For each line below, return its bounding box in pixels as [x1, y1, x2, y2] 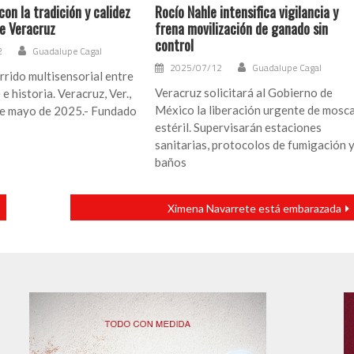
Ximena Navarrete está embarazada [168, 201, 341, 216]
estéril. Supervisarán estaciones [155, 120, 322, 135]
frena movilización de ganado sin [155, 18, 329, 40]
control [155, 35, 194, 56]
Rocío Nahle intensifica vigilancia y [155, 2, 339, 23]
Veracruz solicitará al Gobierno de [155, 85, 333, 100]
